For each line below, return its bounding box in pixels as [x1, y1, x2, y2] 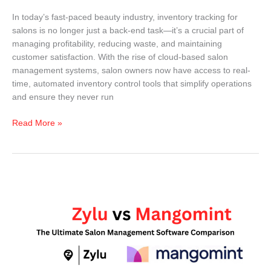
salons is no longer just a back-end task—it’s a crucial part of [12, 26, 244, 36]
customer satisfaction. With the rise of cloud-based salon [12, 53, 228, 62]
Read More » [12, 118, 62, 128]
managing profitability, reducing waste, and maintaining [12, 39, 222, 49]
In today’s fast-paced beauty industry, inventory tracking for [12, 13, 238, 22]
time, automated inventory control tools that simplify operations [12, 79, 252, 89]
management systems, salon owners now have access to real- [12, 66, 250, 76]
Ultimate [11, 242, 43, 252]
